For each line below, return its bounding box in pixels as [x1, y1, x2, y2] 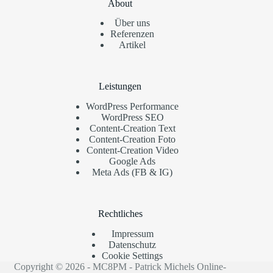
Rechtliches [97, 208, 143, 219]
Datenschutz [108, 239, 157, 250]
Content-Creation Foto [89, 134, 176, 145]
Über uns [115, 18, 151, 29]
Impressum [111, 229, 154, 239]
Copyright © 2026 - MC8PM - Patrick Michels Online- [14, 261, 227, 272]
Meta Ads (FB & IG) [92, 167, 173, 178]
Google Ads [109, 156, 156, 167]
